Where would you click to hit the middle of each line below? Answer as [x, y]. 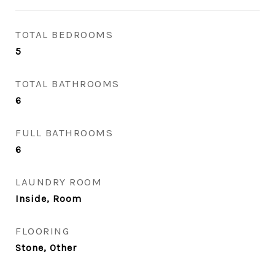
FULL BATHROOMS [64, 133]
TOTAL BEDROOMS [64, 34]
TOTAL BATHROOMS [68, 83]
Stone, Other [46, 248]
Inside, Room [48, 199]
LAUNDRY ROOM [59, 182]
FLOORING [42, 231]
